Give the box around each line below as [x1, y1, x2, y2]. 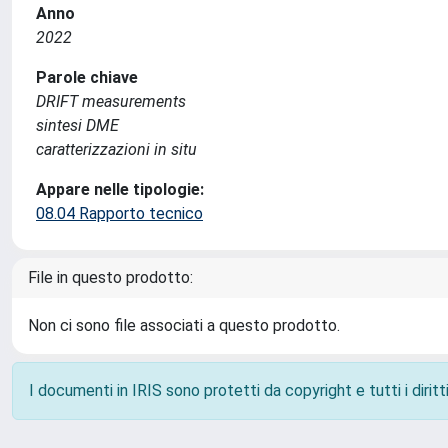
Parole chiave [36, 68, 138, 87]
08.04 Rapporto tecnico [36, 204, 203, 223]
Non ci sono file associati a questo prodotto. [28, 316, 340, 335]
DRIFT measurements [36, 92, 186, 111]
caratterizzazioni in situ [36, 140, 197, 159]
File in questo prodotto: [28, 268, 193, 287]
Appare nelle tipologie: [36, 180, 204, 199]
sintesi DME [36, 116, 119, 135]
